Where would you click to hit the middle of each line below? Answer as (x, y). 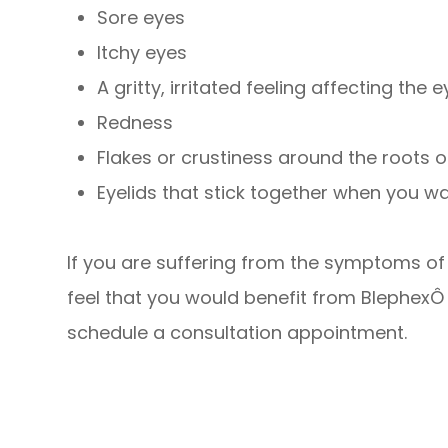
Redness (135, 122)
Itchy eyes (142, 52)
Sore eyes (141, 17)
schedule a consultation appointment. (237, 332)
